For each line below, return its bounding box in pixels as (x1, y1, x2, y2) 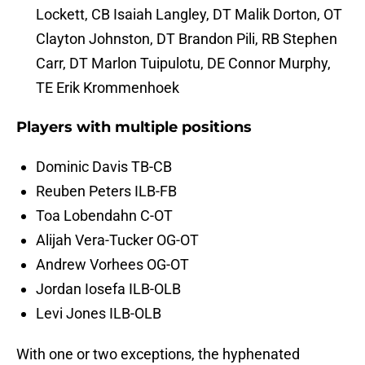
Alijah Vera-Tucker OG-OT (36, 231, 199, 249)
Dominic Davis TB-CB (36, 158, 172, 176)
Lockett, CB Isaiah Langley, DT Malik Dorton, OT (36, 6, 342, 24)
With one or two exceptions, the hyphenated (16, 345, 300, 363)
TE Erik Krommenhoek (36, 79, 179, 97)
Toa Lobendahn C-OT (36, 207, 173, 225)
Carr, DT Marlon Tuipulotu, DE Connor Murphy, (36, 55, 331, 73)
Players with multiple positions (16, 118, 252, 137)
